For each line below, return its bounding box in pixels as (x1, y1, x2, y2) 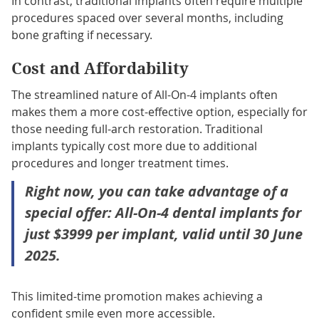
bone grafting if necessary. (11, 26, 152, 43)
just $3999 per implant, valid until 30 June (24, 224, 303, 244)
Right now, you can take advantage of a (24, 181, 288, 201)
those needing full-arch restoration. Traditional (11, 120, 263, 137)
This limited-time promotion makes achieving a (11, 288, 263, 304)
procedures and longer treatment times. (11, 155, 229, 171)
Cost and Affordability (11, 59, 189, 78)
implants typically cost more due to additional (11, 137, 257, 154)
